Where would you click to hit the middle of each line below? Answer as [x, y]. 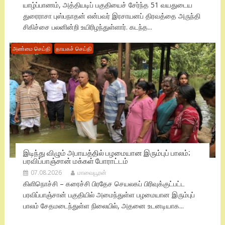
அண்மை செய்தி [31, 48]
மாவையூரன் [92, 173]
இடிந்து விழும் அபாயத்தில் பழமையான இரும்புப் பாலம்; [106, 152]
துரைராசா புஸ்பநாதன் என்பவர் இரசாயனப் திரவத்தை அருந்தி [111, 16]
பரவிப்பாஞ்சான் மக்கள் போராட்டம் [75, 160]
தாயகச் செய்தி [74, 48]
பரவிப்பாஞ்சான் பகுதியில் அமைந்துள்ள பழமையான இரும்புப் [109, 195]
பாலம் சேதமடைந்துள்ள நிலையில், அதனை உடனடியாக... [103, 206]
